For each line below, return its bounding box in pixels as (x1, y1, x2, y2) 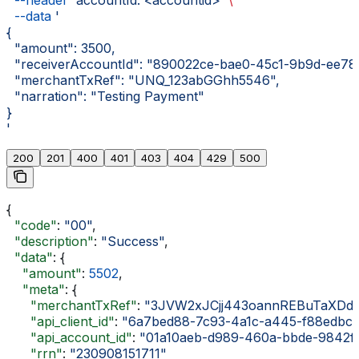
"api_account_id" (6, 329, 132, 346)
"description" (6, 233, 94, 250)
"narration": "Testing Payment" (6, 88, 204, 105)
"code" (6, 217, 57, 234)
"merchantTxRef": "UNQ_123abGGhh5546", (6, 72, 280, 89)
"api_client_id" (6, 313, 115, 330)
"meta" (6, 281, 65, 298)
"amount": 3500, (6, 40, 115, 57)
